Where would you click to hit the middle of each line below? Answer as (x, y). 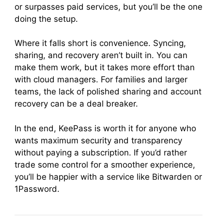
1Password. (37, 189)
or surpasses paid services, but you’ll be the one (108, 7)
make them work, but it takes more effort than (105, 67)
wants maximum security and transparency (98, 140)
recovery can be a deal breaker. (76, 104)
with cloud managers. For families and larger (101, 79)
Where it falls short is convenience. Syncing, (100, 43)
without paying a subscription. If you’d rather (101, 152)
